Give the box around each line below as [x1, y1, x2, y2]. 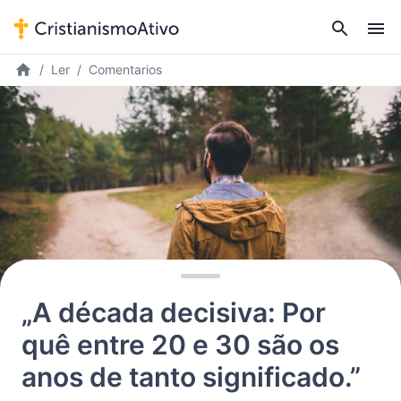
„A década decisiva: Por [21, 296, 326, 328]
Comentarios [89, 62, 162, 77]
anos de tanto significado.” [21, 361, 361, 393]
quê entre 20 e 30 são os [21, 328, 339, 361]
